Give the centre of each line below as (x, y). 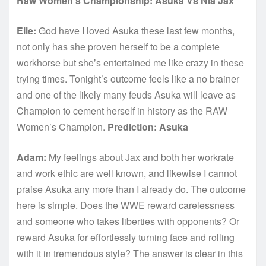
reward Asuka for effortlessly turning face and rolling (126, 237)
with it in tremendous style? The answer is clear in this (130, 253)
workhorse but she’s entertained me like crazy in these (130, 62)
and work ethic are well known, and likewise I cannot (127, 173)
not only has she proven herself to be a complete (118, 46)
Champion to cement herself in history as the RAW (122, 110)
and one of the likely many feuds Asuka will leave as (126, 94)
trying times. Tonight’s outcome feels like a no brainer (128, 78)
